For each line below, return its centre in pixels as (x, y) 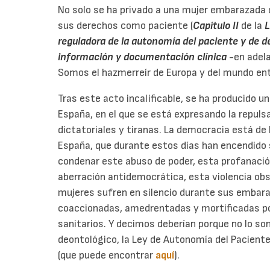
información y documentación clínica (142, 57)
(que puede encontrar (107, 256)
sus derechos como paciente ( (125, 25)
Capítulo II (216, 25)
